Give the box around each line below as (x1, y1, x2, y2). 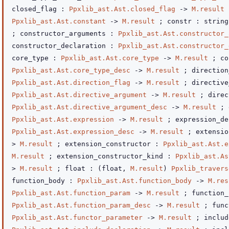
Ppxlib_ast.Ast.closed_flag (69, 5, 175, 13)
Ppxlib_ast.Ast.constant (12, 17, 106, 25)
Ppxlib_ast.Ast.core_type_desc (12, 66, 130, 74)
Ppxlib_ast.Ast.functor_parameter (12, 214, 143, 221)
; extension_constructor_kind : (44, 152, 175, 160)
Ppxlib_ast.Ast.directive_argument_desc (12, 103, 167, 111)
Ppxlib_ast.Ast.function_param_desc (12, 201, 151, 209)
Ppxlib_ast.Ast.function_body (77, 177, 192, 185)
